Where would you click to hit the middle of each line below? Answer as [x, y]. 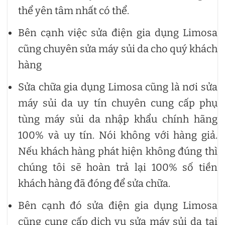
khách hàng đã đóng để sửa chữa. [94, 183]
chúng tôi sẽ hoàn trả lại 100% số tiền [118, 167]
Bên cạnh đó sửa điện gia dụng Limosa [118, 205]
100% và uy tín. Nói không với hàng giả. [118, 135]
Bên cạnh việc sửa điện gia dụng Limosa [118, 32]
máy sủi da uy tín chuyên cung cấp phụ [118, 103]
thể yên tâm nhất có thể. [75, 10]
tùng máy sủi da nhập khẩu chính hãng [118, 119]
